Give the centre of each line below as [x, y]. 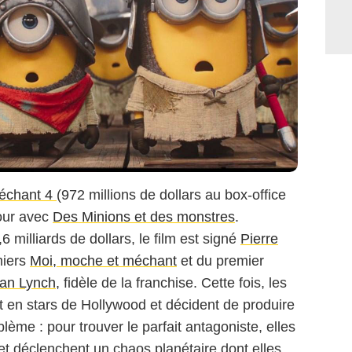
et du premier [220, 261]
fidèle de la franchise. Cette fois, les [173, 283]
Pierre [259, 239]
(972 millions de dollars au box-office [171, 195]
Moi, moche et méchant [103, 261]
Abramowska [46, 174]
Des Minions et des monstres [144, 217]
